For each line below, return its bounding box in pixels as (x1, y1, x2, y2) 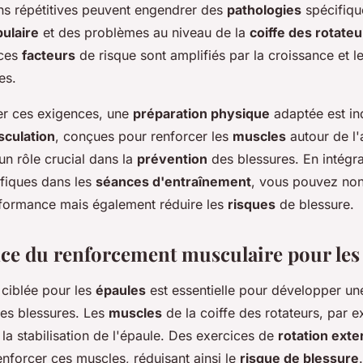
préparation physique (133, 105, 270, 122)
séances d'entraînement (96, 173, 251, 190)
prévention (137, 150, 207, 167)
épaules (96, 281, 146, 298)
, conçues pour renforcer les (55, 127, 233, 144)
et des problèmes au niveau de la (39, 23, 250, 41)
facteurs (22, 46, 75, 63)
